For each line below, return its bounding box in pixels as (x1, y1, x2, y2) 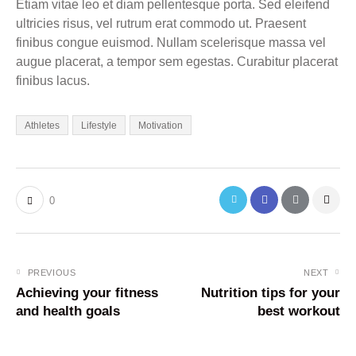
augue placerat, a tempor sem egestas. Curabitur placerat (16, 54, 338, 68)
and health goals (16, 304, 120, 319)
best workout (257, 304, 340, 319)
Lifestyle (80, 120, 117, 132)
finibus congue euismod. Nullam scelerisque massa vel (16, 35, 326, 49)
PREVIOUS (27, 268, 76, 278)
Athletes (25, 120, 60, 132)
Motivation (137, 120, 183, 132)
